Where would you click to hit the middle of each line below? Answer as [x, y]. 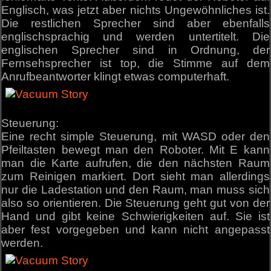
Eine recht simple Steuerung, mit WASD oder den [135, 136]
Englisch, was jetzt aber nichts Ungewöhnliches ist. [135, 10]
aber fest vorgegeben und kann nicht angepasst [135, 229]
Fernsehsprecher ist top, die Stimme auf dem [135, 63]
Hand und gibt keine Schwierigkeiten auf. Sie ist [135, 216]
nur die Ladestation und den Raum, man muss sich [135, 189]
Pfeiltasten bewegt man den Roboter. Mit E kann [135, 149]
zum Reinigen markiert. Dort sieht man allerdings [135, 176]
